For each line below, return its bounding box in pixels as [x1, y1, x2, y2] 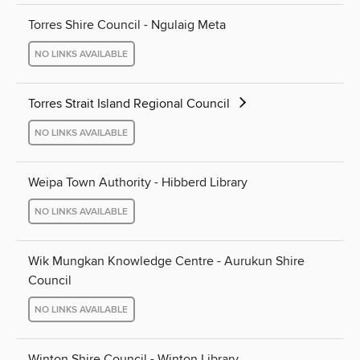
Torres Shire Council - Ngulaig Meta [28, 17, 226, 34]
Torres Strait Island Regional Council [28, 96, 233, 112]
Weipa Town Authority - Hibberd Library [28, 174, 247, 191]
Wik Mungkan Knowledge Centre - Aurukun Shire [28, 253, 305, 270]
